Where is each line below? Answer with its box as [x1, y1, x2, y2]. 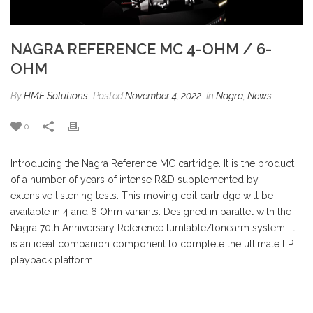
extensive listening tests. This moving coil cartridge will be [10, 189, 273, 201]
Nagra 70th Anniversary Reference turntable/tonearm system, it [10, 221, 295, 233]
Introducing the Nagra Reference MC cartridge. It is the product [10, 157, 294, 169]
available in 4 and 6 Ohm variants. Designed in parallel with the [10, 205, 291, 217]
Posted [91, 89, 125, 101]
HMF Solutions [24, 89, 88, 101]
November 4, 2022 [125, 89, 201, 101]
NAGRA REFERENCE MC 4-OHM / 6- [10, 39, 272, 58]
